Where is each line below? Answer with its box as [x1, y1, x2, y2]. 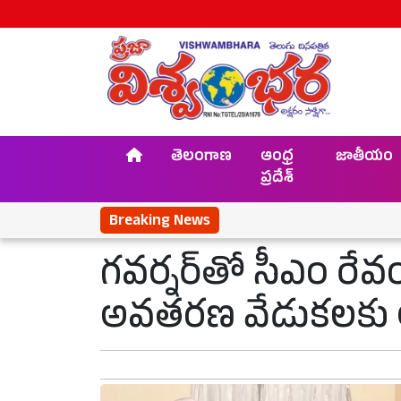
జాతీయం [336, 148, 394, 169]
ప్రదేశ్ [260, 169, 294, 191]
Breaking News [109, 211, 210, 234]
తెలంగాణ [171, 148, 232, 169]
